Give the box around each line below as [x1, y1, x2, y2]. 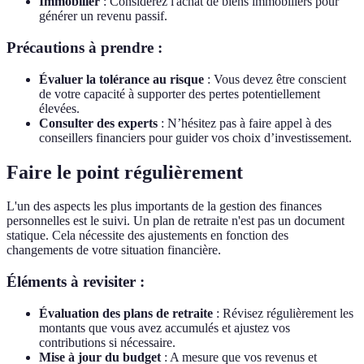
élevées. [39, 101, 80, 115]
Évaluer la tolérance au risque [39, 71, 204, 86]
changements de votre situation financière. [6, 243, 221, 258]
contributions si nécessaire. [39, 335, 175, 349]
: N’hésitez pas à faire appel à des [158, 115, 331, 130]
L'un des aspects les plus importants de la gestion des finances [6, 199, 322, 214]
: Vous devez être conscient [204, 71, 346, 86]
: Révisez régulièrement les [213, 305, 353, 320]
